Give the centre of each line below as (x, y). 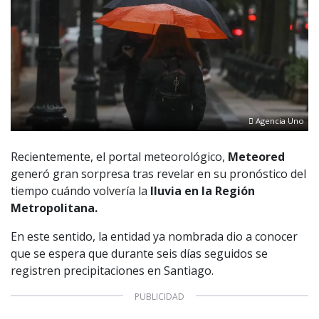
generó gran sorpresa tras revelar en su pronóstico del (158, 173)
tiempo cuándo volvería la (80, 190)
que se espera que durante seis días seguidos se (139, 253)
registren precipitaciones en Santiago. (112, 270)
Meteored (256, 156)
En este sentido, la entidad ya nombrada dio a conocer (154, 236)
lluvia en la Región (203, 190)
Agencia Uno (279, 121)
